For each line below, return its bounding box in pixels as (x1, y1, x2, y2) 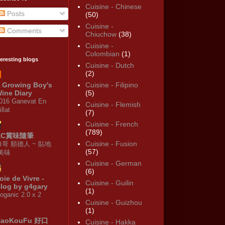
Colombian (85, 50, 120, 58)
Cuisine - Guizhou (85, 198, 142, 207)
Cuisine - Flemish (85, 100, 141, 109)
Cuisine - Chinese (85, 3, 142, 11)
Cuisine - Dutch (85, 61, 134, 70)
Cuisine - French (85, 120, 138, 129)
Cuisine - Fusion (85, 140, 137, 148)
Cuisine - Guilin (85, 179, 134, 187)
